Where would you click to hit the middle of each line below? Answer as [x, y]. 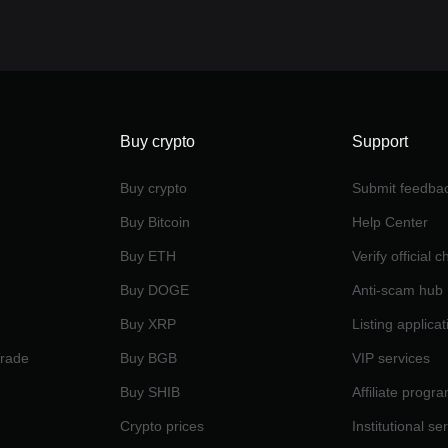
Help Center [390, 222]
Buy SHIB [149, 392]
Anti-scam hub [398, 290]
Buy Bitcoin [154, 222]
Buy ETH [147, 256]
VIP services [391, 358]
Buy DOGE [154, 290]
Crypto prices [161, 426]
